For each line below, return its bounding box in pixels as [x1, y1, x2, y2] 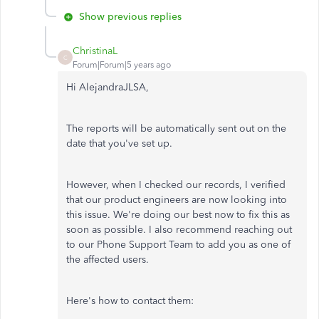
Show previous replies [79, 11, 182, 23]
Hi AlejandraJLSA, [66, 81, 149, 93]
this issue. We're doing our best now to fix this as [66, 209, 290, 221]
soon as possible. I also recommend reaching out [66, 224, 292, 236]
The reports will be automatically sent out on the [66, 122, 286, 135]
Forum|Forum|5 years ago [73, 60, 171, 70]
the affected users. [66, 253, 149, 266]
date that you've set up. [66, 137, 172, 150]
